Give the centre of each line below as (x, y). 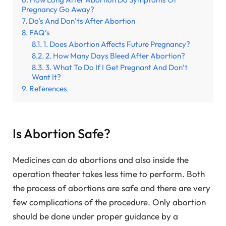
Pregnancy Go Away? (58, 10)
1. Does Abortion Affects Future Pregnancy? (117, 44)
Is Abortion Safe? (62, 133)
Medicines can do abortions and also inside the (101, 160)
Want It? (46, 77)
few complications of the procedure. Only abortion (109, 202)
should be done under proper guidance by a (95, 216)
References (48, 89)
